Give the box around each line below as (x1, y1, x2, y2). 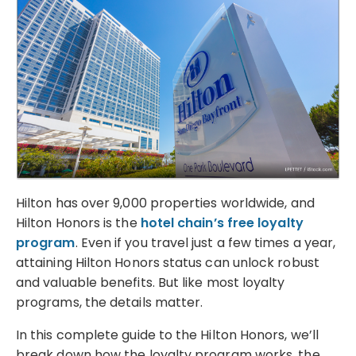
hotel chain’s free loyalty (140, 213, 304, 232)
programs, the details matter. (16, 292, 203, 311)
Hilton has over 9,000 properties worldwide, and (16, 193, 315, 212)
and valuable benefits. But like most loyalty (16, 273, 285, 292)
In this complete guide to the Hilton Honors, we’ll (16, 325, 319, 344)
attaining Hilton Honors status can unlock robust (16, 253, 319, 272)
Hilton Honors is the (16, 213, 141, 232)
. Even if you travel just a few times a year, (75, 233, 336, 252)
